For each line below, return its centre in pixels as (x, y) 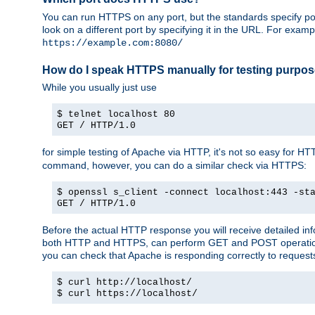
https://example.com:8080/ (112, 43)
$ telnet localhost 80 (116, 114)
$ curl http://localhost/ (124, 282)
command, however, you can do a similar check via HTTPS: (174, 165)
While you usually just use (99, 87)
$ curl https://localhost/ (127, 293)
